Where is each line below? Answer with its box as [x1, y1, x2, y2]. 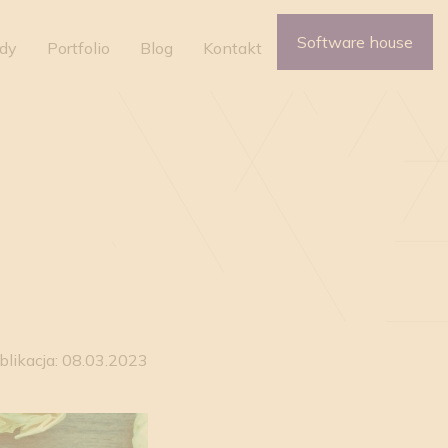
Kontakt [203, 38, 262, 58]
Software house [297, 31, 413, 52]
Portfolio [47, 38, 110, 58]
